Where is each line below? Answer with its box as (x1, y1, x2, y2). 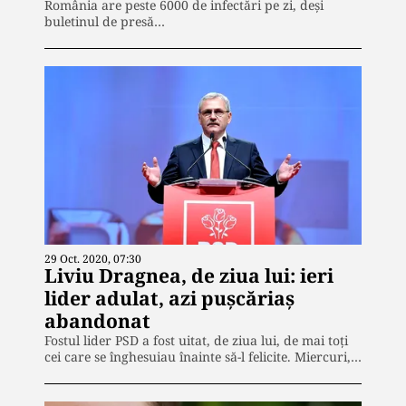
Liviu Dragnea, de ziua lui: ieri (44, 263, 333, 289)
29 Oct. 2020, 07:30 (44, 251, 141, 267)
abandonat (44, 308, 150, 334)
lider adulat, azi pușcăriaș (44, 285, 295, 312)
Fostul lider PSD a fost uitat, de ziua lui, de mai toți (44, 332, 348, 350)
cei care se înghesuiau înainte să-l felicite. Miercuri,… (44, 348, 362, 366)
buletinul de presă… (44, 13, 165, 31)
